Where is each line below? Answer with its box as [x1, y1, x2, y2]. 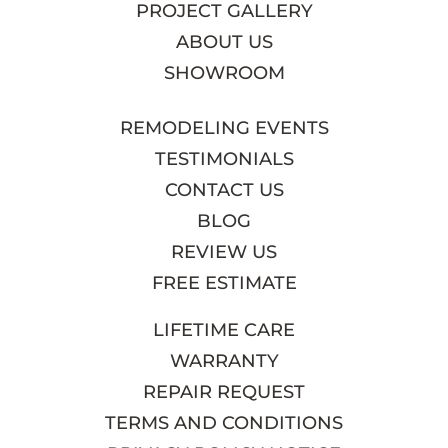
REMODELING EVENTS [119, 116, 329, 139]
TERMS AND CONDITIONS [105, 411, 343, 434]
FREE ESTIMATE [151, 271, 297, 294]
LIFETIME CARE [153, 318, 295, 341]
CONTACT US [164, 178, 284, 201]
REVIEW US [171, 240, 277, 263]
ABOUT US [175, 30, 273, 53]
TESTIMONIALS [154, 147, 294, 170]
